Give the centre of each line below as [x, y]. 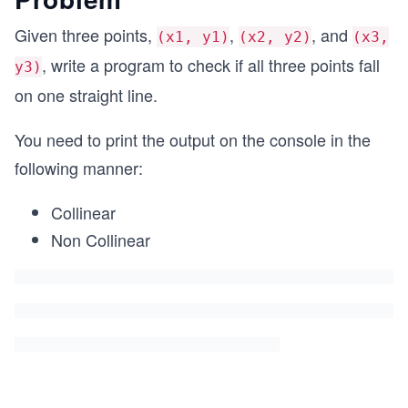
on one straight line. [86, 95]
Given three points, [86, 35]
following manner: [79, 168]
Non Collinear [101, 240]
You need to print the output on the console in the [193, 139]
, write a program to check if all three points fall [211, 65]
